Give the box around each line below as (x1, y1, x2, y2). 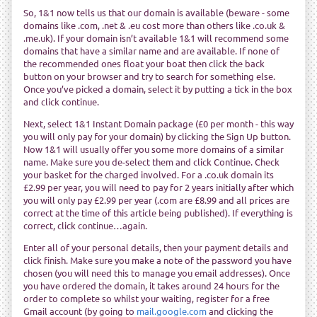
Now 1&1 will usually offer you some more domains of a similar (23, 142, 284, 155)
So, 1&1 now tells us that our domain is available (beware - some (23, 6, 289, 18)
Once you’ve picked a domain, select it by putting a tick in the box (23, 82, 292, 95)
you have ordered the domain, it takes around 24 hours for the (23, 279, 279, 292)
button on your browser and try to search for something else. (23, 69, 275, 82)
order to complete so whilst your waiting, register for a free (23, 292, 270, 304)
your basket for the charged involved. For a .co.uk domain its (23, 168, 274, 180)
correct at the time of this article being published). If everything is (23, 206, 293, 219)
